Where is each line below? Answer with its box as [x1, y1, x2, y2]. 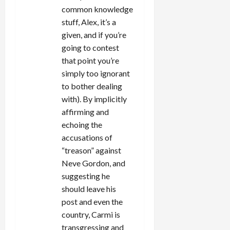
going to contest [62, 43, 119, 53]
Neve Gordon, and [62, 158, 125, 168]
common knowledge [62, 4, 133, 14]
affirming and [62, 107, 109, 117]
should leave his [62, 184, 116, 194]
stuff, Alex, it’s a [62, 17, 116, 27]
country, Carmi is [62, 209, 120, 220]
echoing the [62, 120, 102, 130]
